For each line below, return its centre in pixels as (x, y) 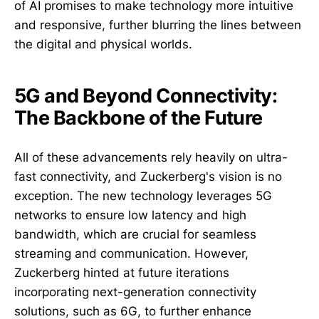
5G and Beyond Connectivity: (146, 96)
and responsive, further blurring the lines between (158, 25)
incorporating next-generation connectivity (135, 292)
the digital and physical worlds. (103, 44)
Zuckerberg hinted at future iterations (122, 273)
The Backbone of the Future (138, 118)
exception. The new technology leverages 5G (143, 196)
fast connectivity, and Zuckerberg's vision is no (148, 177)
